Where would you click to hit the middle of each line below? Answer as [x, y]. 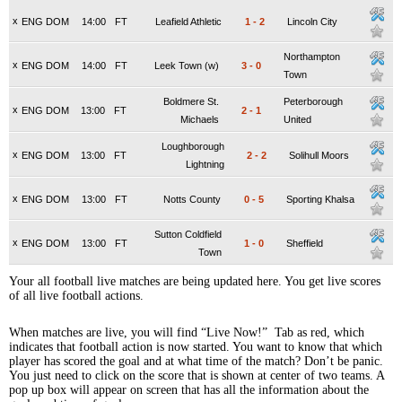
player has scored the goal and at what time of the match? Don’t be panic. [196, 361]
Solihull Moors [319, 155]
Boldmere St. [191, 101]
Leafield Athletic [188, 22]
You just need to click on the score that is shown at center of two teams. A [197, 376]
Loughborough [193, 146]
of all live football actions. [76, 296]
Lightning [205, 164]
